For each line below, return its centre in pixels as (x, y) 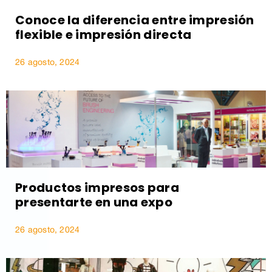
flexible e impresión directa (104, 35)
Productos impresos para (97, 188)
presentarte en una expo (94, 202)
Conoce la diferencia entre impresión (135, 20)
